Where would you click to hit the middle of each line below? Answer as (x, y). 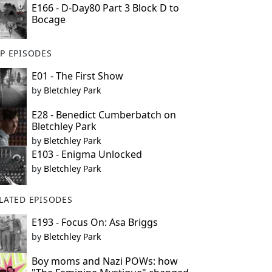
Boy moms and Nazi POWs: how (104, 261)
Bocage (48, 19)
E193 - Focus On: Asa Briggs (94, 222)
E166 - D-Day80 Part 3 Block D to (105, 8)
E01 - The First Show (77, 76)
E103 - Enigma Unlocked (87, 154)
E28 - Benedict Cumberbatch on (104, 115)
